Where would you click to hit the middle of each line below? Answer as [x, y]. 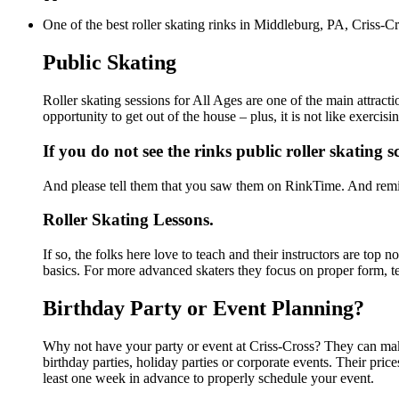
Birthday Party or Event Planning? [204, 309]
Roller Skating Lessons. [128, 220]
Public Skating [110, 63]
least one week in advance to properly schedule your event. [208, 378]
